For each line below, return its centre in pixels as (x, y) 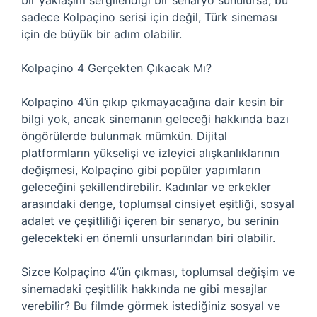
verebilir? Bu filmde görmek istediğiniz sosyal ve (151, 306)
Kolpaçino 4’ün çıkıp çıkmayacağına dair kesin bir (152, 102)
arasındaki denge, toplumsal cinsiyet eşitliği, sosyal (158, 204)
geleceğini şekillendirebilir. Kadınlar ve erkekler (146, 187)
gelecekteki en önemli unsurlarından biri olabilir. (148, 238)
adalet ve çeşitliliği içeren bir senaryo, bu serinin (150, 221)
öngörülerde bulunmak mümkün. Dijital (124, 136)
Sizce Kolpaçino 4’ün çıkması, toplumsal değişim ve (158, 272)
